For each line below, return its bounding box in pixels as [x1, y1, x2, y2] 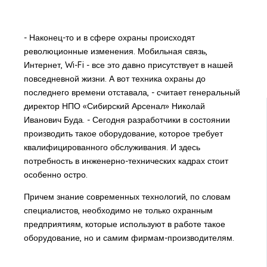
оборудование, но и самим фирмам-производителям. [23, 232, 234, 244]
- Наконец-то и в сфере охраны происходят [23, 32, 195, 44]
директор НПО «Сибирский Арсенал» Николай [23, 101, 205, 112]
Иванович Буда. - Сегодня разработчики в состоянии [23, 114, 230, 126]
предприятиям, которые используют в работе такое [23, 219, 225, 230]
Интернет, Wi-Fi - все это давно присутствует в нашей [23, 60, 233, 71]
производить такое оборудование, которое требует [23, 128, 223, 139]
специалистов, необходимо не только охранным [23, 205, 213, 216]
